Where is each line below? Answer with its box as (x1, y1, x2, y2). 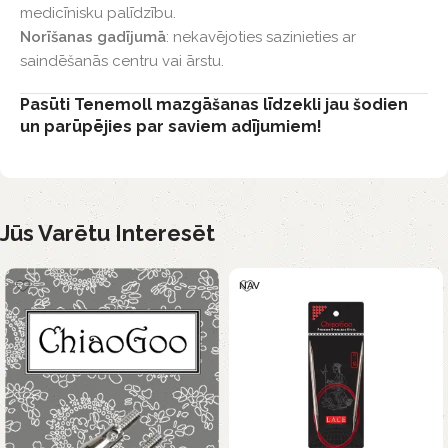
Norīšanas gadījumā (20, 28, 166, 47)
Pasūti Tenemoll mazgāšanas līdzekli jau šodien (20, 95, 408, 115)
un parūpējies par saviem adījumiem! (20, 117, 322, 137)
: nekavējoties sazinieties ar (166, 28, 356, 47)
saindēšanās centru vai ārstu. (20, 52, 224, 71)
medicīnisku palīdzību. (20, 4, 176, 23)
